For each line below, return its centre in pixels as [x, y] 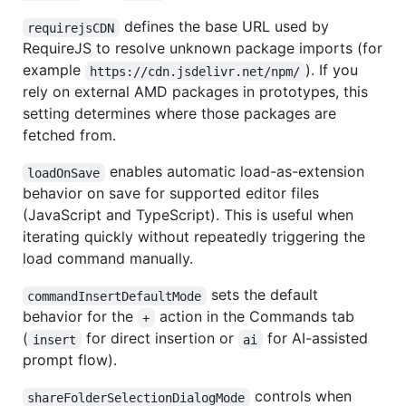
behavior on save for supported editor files [171, 193]
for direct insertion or [159, 338]
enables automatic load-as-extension [237, 172]
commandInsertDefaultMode [115, 296]
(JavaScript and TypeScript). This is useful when [188, 215]
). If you [333, 70]
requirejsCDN [71, 28]
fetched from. [69, 135]
